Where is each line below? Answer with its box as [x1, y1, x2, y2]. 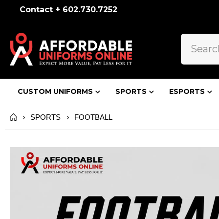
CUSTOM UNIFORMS [18, 87, 93, 96]
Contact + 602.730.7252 [20, 5, 118, 14]
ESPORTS [169, 87, 205, 96]
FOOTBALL [74, 113, 112, 121]
